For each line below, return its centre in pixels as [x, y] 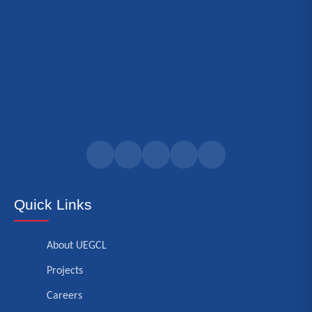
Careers [64, 296]
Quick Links [53, 204]
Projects [65, 271]
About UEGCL [77, 246]
